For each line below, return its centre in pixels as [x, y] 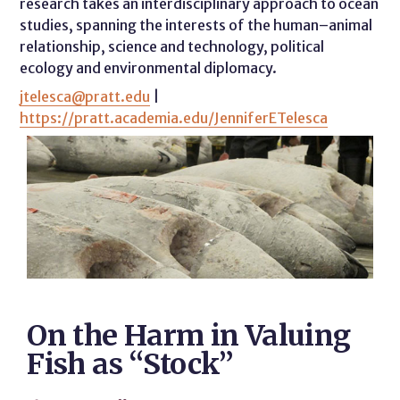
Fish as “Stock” [130, 364]
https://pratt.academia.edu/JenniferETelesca [174, 118]
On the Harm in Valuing [189, 336]
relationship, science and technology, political [172, 46]
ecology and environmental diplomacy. [149, 68]
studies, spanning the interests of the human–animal [196, 25]
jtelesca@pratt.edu [85, 96]
